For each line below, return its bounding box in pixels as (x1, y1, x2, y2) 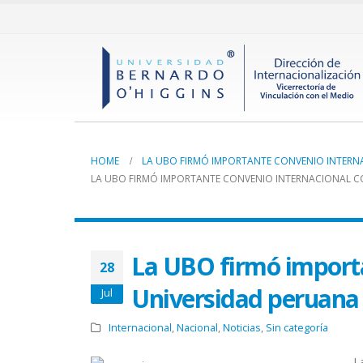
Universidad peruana (131, 282, 359, 315)
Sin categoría (265, 321, 328, 335)
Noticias (222, 321, 261, 335)
